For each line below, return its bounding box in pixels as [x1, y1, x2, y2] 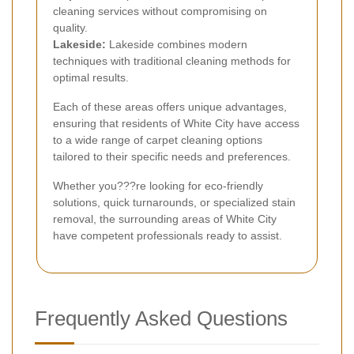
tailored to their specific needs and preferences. [53, 150, 291, 164]
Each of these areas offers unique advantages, [53, 100, 287, 114]
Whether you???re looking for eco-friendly [53, 179, 263, 193]
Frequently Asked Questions [35, 307, 288, 331]
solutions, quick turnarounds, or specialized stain [53, 196, 296, 209]
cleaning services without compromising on [53, 5, 267, 18]
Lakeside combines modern [106, 38, 247, 51]
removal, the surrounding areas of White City [53, 213, 277, 226]
